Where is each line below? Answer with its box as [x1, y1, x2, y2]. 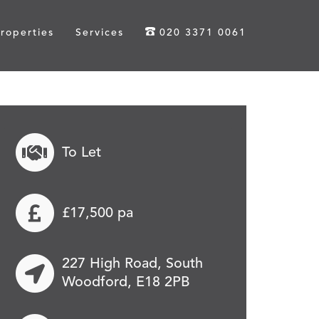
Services [75, 28, 124, 38]
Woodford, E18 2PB [61, 276, 189, 291]
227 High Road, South [61, 257, 203, 272]
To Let [61, 145, 101, 160]
